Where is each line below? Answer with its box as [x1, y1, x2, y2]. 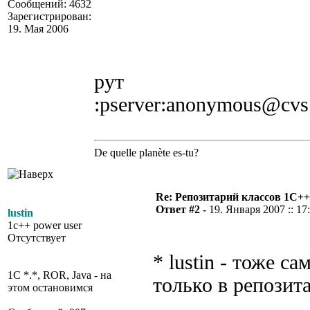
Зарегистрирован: [8, 10, 91, 22]
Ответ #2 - [156, 203, 209, 215]
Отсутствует [8, 232, 66, 244]
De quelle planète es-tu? [94, 147, 199, 158]
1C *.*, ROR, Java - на [8, 269, 111, 281]
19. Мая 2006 [8, 23, 69, 35]
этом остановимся [8, 282, 93, 293]
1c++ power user [8, 219, 82, 231]
